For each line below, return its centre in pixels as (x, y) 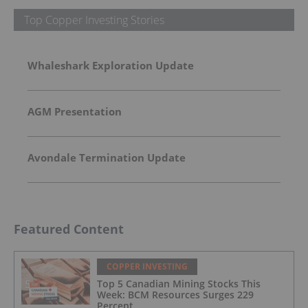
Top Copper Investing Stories (94, 20)
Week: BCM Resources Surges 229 (175, 295)
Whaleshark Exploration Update (111, 66)
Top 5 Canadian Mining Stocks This (179, 284)
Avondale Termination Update (107, 158)
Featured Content (69, 229)
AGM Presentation (75, 112)
